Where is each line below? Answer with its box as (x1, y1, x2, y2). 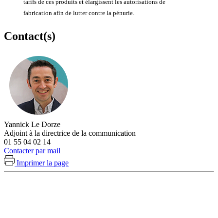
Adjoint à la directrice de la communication (4, 128, 136, 137)
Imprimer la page (17, 158, 69, 167)
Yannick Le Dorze (4, 120, 60, 128)
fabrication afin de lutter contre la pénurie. (23, 9, 134, 17)
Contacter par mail (4, 146, 60, 155)
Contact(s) (4, 30, 55, 43)
